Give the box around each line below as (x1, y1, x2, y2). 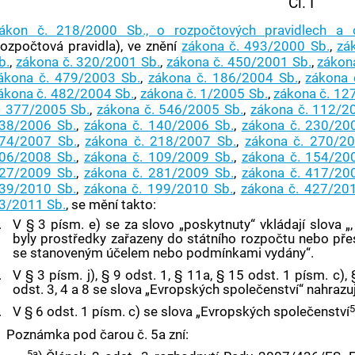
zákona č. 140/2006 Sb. (83, 116, 234, 133)
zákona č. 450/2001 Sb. (166, 53, 311, 70)
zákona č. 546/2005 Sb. (97, 101, 244, 117)
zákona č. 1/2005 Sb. (139, 85, 268, 101)
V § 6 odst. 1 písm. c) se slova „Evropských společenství (12, 303, 349, 319)
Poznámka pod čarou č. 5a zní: (6, 326, 189, 342)
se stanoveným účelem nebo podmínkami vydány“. (12, 244, 314, 261)
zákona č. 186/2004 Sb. (147, 69, 298, 86)
